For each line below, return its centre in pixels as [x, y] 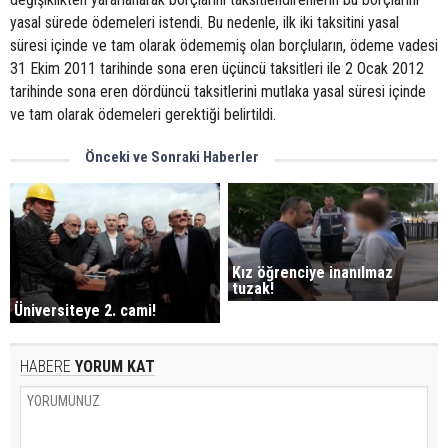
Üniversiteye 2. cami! [85, 311]
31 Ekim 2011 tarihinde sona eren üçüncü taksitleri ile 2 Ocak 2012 [217, 68]
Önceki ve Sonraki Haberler [172, 157]
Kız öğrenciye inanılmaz [313, 273]
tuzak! [253, 289]
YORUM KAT [113, 367]
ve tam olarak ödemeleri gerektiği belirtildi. [143, 114]
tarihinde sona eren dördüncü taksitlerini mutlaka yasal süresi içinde [218, 91]
